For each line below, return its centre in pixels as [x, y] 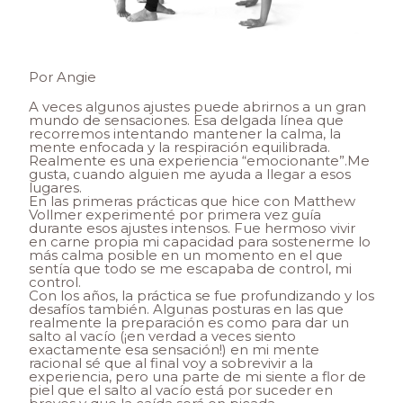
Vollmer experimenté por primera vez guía [175, 215]
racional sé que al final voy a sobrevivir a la [171, 363]
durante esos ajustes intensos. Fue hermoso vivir [192, 228]
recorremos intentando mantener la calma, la [185, 134]
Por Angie [63, 77]
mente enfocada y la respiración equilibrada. [179, 148]
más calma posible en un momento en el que [186, 255]
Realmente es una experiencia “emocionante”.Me [199, 161]
